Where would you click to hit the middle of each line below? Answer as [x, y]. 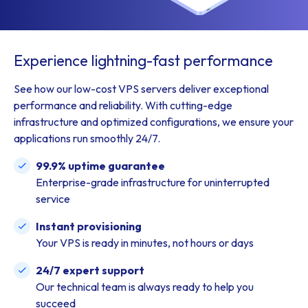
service [53, 199]
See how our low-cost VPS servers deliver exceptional [141, 89]
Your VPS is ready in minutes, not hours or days [145, 243]
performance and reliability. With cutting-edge [123, 105]
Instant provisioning [89, 226]
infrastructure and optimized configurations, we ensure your [154, 122]
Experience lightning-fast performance [143, 60]
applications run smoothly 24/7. [87, 138]
